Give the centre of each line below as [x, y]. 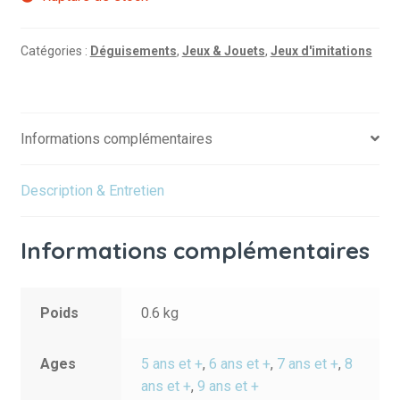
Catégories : [55, 50]
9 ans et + [229, 387]
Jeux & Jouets [223, 50]
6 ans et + [240, 364]
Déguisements [133, 50]
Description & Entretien [92, 190]
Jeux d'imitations [321, 50]
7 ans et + [308, 364]
